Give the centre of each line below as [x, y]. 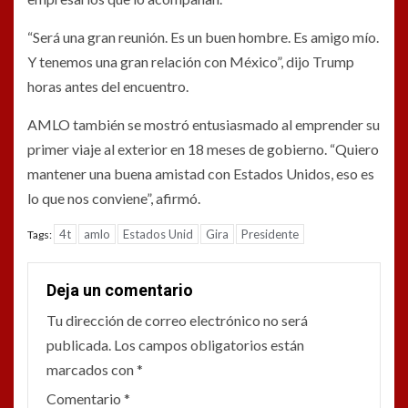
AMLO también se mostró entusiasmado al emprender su [204, 124]
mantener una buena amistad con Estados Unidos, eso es [201, 173]
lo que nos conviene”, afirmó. [114, 198]
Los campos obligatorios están [209, 344]
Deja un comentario [120, 290]
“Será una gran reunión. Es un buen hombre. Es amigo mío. [203, 36]
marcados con [92, 369]
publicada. [79, 344]
